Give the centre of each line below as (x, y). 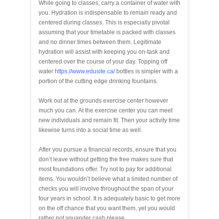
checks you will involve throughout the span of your (106, 188)
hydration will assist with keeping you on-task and (104, 52)
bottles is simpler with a (146, 71)
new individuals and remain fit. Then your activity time (109, 120)
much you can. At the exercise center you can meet (106, 110)
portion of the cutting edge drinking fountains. (98, 81)
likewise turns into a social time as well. (90, 130)
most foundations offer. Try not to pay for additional (105, 169)
